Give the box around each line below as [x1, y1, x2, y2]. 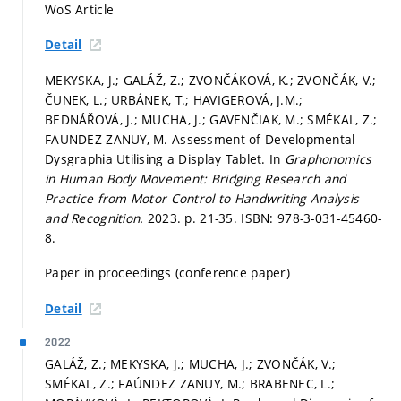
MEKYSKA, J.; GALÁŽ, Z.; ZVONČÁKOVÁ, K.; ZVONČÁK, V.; [45, 71, 377, 89]
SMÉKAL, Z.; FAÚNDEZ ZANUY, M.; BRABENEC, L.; [45, 374, 336, 392]
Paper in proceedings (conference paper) [45, 264, 290, 282]
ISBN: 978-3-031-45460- [241, 209, 382, 226]
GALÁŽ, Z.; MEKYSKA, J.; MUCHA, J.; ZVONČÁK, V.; [45, 354, 337, 372]
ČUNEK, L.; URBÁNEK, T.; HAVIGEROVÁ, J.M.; [45, 90, 303, 108]
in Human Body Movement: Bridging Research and [45, 169, 346, 187]
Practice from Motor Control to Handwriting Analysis [45, 189, 360, 207]
